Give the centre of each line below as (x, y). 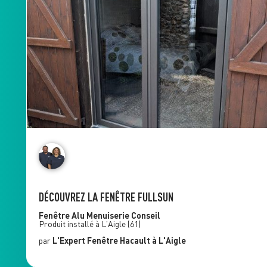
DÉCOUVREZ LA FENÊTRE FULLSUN (106, 197)
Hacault (135, 241)
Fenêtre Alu (62, 216)
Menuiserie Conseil (123, 216)
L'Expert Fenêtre (85, 241)
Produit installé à (70, 224)
